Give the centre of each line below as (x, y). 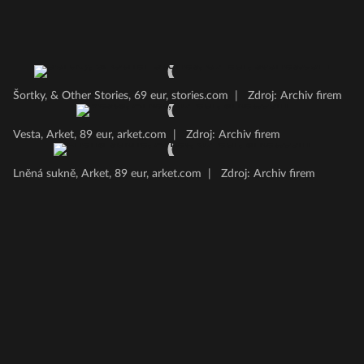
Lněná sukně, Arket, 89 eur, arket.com (107, 174)
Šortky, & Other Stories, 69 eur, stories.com (121, 96)
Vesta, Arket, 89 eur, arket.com (90, 135)
